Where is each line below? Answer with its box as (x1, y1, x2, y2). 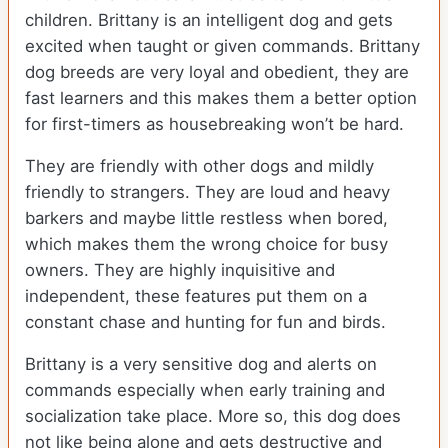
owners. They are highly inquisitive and (25, 260, 335, 281)
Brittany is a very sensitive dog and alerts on (25, 354, 377, 375)
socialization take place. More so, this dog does (25, 406, 401, 427)
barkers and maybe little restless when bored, (25, 208, 388, 229)
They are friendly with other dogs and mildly (25, 156, 374, 177)
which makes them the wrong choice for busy (25, 234, 388, 255)
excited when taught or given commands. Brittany (25, 36, 420, 57)
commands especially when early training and (25, 380, 385, 401)
